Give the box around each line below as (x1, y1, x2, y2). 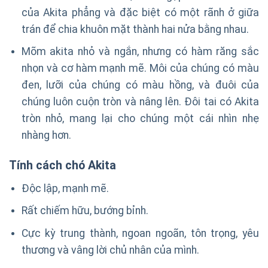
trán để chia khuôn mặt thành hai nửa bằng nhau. (21, 23, 249, 35)
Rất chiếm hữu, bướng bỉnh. (21, 205, 148, 217)
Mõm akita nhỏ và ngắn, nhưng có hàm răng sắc (21, 45, 259, 58)
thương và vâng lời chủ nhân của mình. (21, 244, 199, 257)
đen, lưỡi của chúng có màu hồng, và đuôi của (21, 79, 259, 92)
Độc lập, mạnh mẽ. (21, 182, 109, 194)
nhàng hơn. (21, 129, 71, 142)
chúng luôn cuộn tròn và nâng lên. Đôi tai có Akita (21, 96, 259, 108)
